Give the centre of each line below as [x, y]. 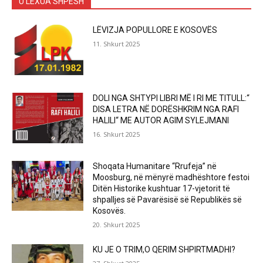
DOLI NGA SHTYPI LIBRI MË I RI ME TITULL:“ [171, 98]
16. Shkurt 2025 [117, 134]
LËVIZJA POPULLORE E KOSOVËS [155, 30]
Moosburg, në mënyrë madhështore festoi [171, 177]
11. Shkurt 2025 [117, 44]
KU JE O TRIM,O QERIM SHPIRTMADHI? [164, 249]
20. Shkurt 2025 [117, 224]
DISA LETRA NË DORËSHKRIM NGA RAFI [166, 109]
